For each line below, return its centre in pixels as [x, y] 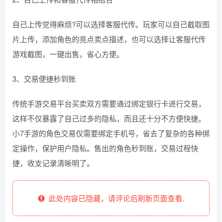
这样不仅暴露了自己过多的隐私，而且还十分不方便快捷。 [109, 118]
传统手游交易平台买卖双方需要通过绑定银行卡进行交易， [109, 104]
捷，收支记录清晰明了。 [53, 163]
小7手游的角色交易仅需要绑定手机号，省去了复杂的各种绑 [111, 133]
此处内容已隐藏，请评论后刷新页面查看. [114, 198]
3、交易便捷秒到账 [44, 79]
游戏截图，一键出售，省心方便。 [68, 54]
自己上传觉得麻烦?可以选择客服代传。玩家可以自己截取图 [111, 24]
